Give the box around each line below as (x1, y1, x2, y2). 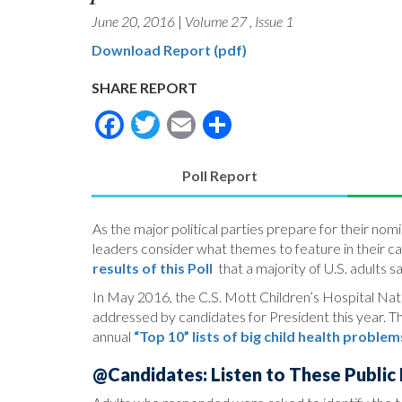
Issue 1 (255, 13, 293, 30)
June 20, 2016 (92, 13, 175, 30)
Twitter (160, 103, 257, 139)
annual (92, 327, 134, 345)
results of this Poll (92, 258, 213, 276)
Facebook (124, 103, 249, 139)
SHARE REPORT (92, 79, 197, 96)
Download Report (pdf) (92, 41, 247, 58)
